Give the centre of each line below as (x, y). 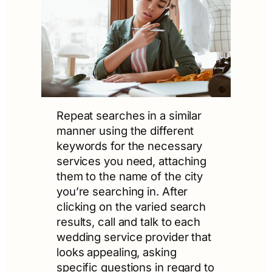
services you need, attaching (131, 161)
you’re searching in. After (122, 192)
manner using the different (125, 131)
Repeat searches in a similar (129, 116)
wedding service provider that (134, 237)
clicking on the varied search (131, 207)
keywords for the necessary (129, 146)
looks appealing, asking (116, 252)
